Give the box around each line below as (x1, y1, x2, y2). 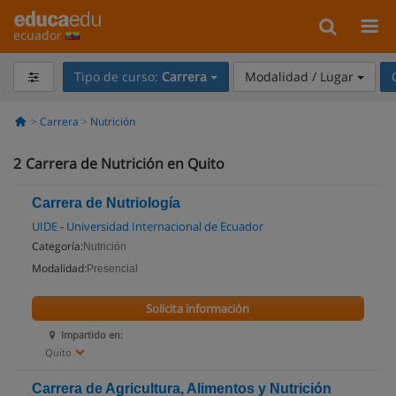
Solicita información (146, 301, 250, 316)
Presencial (87, 263, 138, 275)
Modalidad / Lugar (244, 68, 357, 85)
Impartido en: (61, 328, 124, 341)
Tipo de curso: (73, 68, 162, 85)
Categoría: (32, 239, 83, 254)
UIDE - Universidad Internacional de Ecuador (32, 218, 263, 234)
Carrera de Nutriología (32, 195, 180, 210)
